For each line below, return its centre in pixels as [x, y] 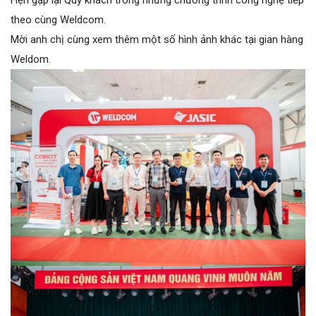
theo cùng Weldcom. [58, 19]
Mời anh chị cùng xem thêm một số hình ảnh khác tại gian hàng [157, 39]
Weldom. [31, 59]
